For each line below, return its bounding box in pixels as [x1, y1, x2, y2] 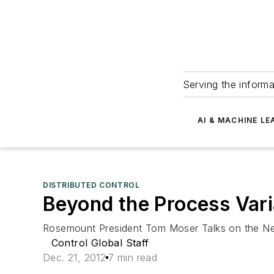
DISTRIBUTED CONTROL [43, 180, 140, 190]
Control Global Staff [51, 237, 149, 249]
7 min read [108, 251, 158, 264]
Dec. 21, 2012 [43, 251, 106, 264]
